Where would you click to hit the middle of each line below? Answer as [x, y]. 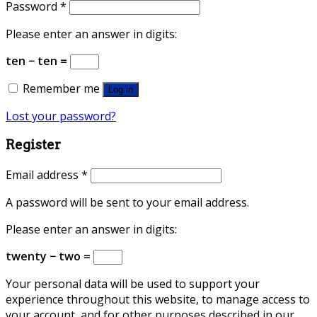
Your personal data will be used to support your [133, 283]
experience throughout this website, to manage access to [158, 299]
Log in [121, 89]
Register [33, 145]
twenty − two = [50, 256]
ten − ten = [38, 60]
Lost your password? [61, 116]
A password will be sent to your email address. [127, 202]
